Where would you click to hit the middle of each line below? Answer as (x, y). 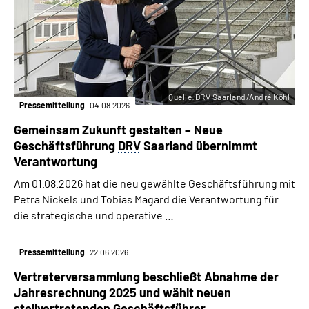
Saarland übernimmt (199, 146)
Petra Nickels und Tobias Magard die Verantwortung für (146, 199)
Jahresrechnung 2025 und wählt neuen (122, 293)
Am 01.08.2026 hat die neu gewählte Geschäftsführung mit (154, 183)
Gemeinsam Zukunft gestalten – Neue (118, 130)
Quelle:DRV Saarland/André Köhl (229, 97)
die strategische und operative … (94, 215)
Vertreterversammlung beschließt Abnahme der (146, 277)
